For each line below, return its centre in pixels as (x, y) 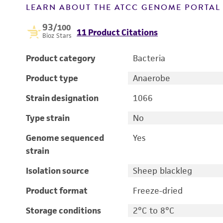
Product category (61, 58)
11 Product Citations (117, 32)
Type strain (48, 118)
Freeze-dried (158, 191)
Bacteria (149, 58)
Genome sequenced (65, 138)
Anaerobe (151, 78)
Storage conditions (63, 211)
